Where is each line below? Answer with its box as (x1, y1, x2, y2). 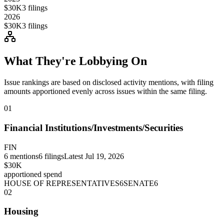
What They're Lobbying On (4, 54, 147, 68)
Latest (64, 151, 85, 160)
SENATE (123, 178, 154, 187)
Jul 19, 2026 (85, 151, 124, 160)
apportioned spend (4, 169, 62, 178)
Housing (4, 206, 38, 217)
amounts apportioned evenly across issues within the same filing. (4, 87, 207, 96)
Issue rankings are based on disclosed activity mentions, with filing (4, 78, 213, 87)
